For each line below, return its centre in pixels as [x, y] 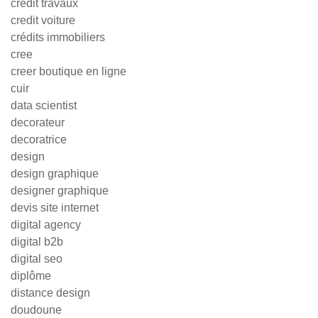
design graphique [55, 174]
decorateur [38, 122]
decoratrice [39, 139]
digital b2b [37, 242]
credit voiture [43, 20]
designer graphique [60, 191]
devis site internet [55, 208]
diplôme [31, 276]
